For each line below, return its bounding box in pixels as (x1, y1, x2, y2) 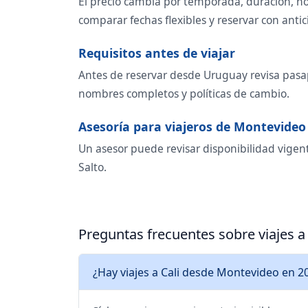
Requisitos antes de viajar (78, 45, 235, 62)
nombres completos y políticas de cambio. (78, 86, 289, 102)
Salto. (78, 159, 107, 175)
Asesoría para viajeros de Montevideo (78, 118, 306, 135)
